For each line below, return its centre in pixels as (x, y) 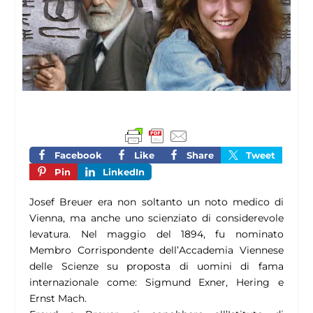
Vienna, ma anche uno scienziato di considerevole (156, 218)
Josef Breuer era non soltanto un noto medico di (156, 202)
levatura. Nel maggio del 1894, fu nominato (156, 234)
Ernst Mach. (58, 299)
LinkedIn (124, 172)
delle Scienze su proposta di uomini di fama (156, 267)
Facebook (79, 155)
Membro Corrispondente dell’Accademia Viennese (156, 250)
